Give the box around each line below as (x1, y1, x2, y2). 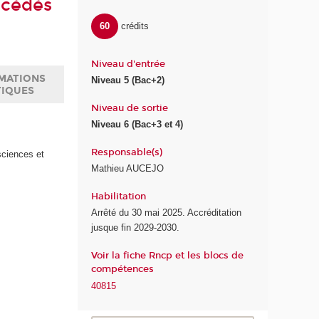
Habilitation (91, 190, 147, 202)
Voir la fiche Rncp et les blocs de (91, 249, 244, 261)
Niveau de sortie (91, 102, 169, 114)
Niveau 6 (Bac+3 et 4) (91, 119, 184, 130)
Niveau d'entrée (91, 58, 166, 70)
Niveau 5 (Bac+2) (91, 75, 165, 86)
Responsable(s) (91, 146, 163, 158)
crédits (120, 21, 149, 32)
